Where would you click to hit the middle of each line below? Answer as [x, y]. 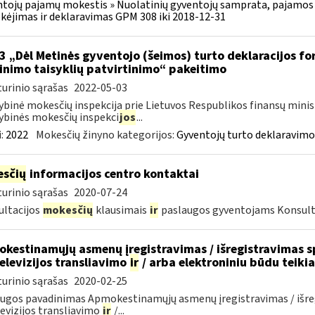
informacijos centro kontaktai [112, 174]
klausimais [121, 210]
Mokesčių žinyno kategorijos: [106, 135]
